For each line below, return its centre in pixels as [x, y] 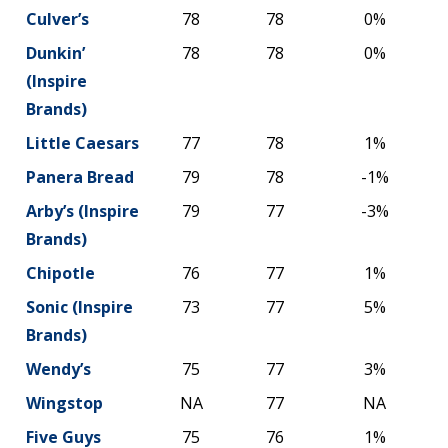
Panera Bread [80, 176]
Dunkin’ [55, 52]
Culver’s [57, 18]
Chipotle [60, 272]
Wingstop [64, 402]
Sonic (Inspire [79, 306]
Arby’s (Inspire [82, 210]
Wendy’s [58, 368]
